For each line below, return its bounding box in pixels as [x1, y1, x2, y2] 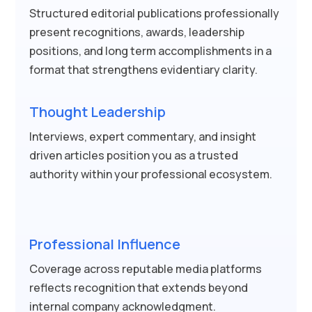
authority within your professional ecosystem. [29, 166, 272, 182]
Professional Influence [29, 235, 180, 253]
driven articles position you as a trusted [29, 148, 238, 163]
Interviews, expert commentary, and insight [29, 129, 256, 144]
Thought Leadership [29, 102, 166, 121]
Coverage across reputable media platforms [29, 261, 262, 276]
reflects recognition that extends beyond [29, 280, 248, 295]
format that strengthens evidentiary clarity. [29, 62, 258, 77]
